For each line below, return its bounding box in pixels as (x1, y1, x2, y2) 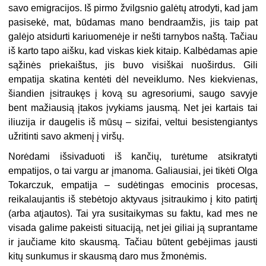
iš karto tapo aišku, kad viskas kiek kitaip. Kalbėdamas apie (8, 46, 258, 56)
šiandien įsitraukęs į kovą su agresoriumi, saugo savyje (8, 88, 258, 99)
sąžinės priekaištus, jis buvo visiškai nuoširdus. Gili (8, 60, 258, 71)
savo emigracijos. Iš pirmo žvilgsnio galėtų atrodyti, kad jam (8, 3, 258, 14)
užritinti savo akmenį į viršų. (8, 131, 125, 142)
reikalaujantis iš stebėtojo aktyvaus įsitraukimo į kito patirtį (8, 194, 258, 205)
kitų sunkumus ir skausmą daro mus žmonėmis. (8, 251, 207, 262)
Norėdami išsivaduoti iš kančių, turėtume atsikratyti (8, 151, 258, 162)
